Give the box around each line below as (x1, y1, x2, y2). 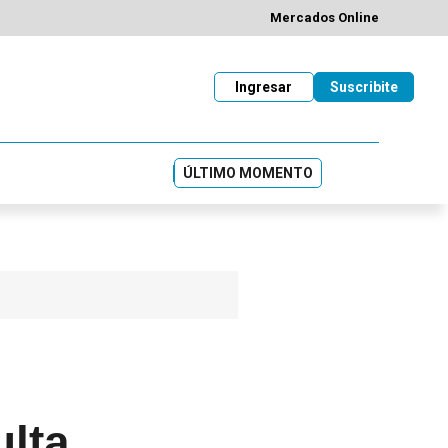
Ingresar (235, 78, 292, 95)
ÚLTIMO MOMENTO (183, 164, 313, 181)
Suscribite (329, 78, 398, 95)
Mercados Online (270, 10, 379, 26)
